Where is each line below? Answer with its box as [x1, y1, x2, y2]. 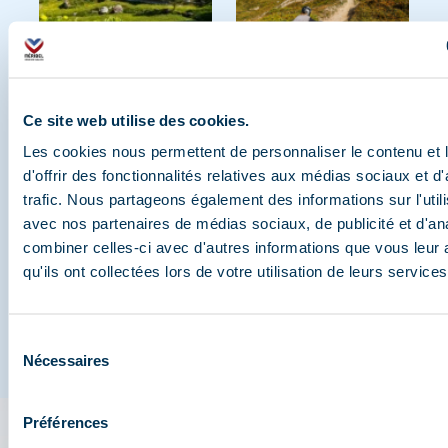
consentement [7, 379, 102, 397]
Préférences [23, 413, 109, 431]
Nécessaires [23, 351, 110, 369]
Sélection [7, 331, 68, 349]
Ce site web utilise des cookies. [23, 111, 249, 128]
